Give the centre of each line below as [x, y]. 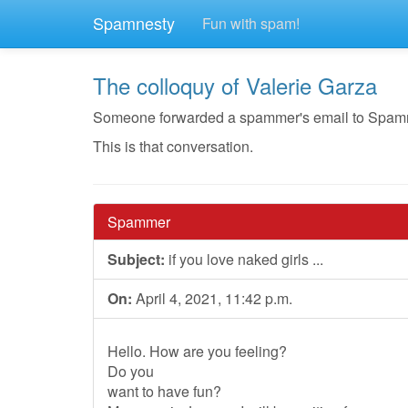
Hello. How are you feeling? [197, 351]
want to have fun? [164, 391]
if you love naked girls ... [244, 259]
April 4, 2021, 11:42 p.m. [212, 298]
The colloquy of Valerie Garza [235, 85]
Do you [131, 371]
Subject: [136, 259]
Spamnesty [134, 23]
